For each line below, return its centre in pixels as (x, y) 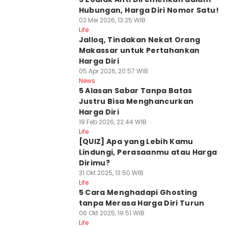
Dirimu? (94, 163)
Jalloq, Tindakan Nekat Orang (139, 40)
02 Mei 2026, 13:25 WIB (112, 20)
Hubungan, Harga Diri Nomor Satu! (149, 10)
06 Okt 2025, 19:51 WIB (111, 213)
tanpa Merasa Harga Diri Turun (141, 203)
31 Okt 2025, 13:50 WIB (111, 173)
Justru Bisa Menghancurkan (136, 101)
